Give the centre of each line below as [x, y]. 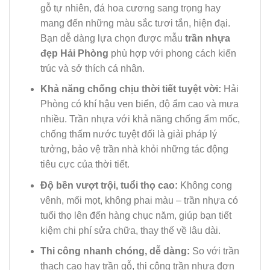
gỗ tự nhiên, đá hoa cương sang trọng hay [130, 8]
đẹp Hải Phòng [74, 53]
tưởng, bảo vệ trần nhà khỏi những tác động [134, 149]
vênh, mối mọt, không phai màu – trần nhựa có [139, 200]
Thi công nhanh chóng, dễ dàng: [115, 251]
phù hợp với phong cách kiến [172, 53]
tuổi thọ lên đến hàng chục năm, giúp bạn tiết [136, 215]
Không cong [205, 185]
